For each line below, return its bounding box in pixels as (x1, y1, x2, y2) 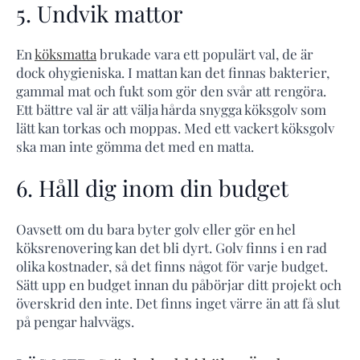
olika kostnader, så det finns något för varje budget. (16, 256, 328, 275)
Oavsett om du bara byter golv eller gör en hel (16, 219, 296, 238)
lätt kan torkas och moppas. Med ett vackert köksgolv (16, 119, 334, 137)
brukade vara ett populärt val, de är (96, 45, 313, 63)
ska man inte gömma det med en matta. (16, 137, 254, 156)
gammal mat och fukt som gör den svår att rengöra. (16, 82, 326, 100)
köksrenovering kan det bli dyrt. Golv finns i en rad (16, 238, 327, 256)
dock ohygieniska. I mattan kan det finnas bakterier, (16, 63, 329, 82)
